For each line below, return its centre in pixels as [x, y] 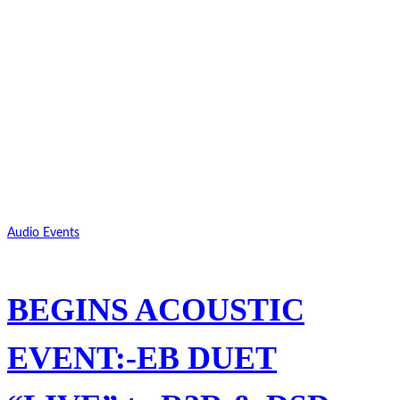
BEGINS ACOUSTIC [156, 309]
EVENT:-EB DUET [142, 358]
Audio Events [43, 233]
